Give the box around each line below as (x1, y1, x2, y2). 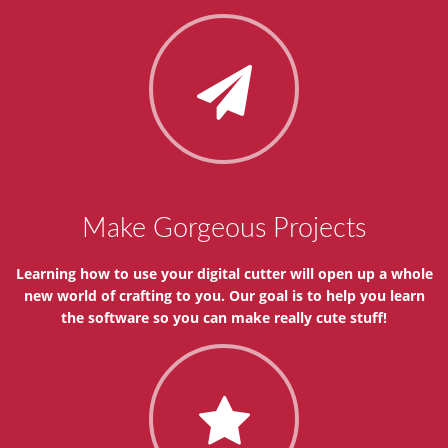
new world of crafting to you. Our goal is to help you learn (23, 286, 425, 305)
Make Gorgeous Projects (82, 215, 366, 242)
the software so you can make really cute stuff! (61, 308, 387, 327)
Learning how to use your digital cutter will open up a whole (15, 264, 433, 283)
